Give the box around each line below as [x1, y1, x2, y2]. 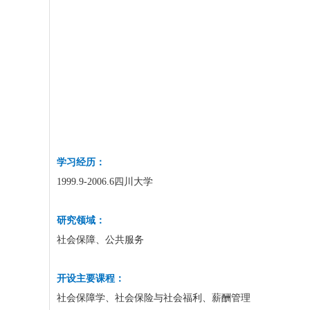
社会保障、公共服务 [57, 235, 144, 245]
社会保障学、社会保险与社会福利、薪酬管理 [57, 293, 250, 303]
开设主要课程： [57, 273, 125, 284]
